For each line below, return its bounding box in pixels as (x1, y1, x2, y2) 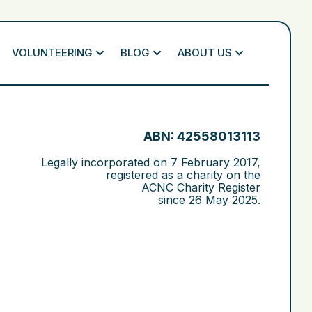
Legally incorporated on (41, 155, 171, 169)
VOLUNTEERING (12, 45, 93, 59)
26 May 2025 (189, 193, 258, 207)
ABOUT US (178, 45, 232, 59)
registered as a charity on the (106, 168, 260, 182)
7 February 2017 (171, 155, 257, 169)
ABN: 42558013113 (143, 129, 260, 143)
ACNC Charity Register (141, 180, 260, 194)
